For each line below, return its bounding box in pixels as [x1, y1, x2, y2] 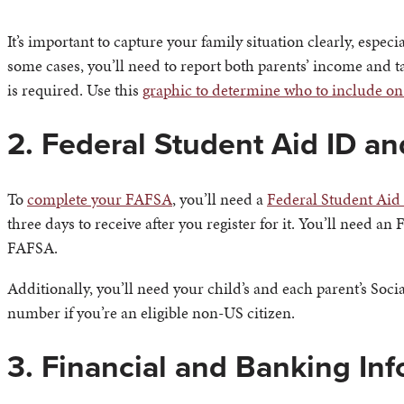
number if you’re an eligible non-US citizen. [7, 300, 295, 324]
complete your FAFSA [27, 187, 172, 210]
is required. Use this [7, 78, 142, 102]
